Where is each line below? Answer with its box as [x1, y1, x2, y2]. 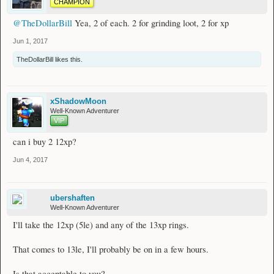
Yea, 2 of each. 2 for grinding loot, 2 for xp [72, 17, 229, 29]
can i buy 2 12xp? [13, 135, 76, 147]
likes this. [53, 55, 83, 63]
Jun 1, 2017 [13, 37, 48, 45]
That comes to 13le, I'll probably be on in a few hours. [13, 243, 209, 255]
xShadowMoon [50, 96, 106, 106]
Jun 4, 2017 [13, 155, 48, 163]
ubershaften [50, 193, 95, 202]
